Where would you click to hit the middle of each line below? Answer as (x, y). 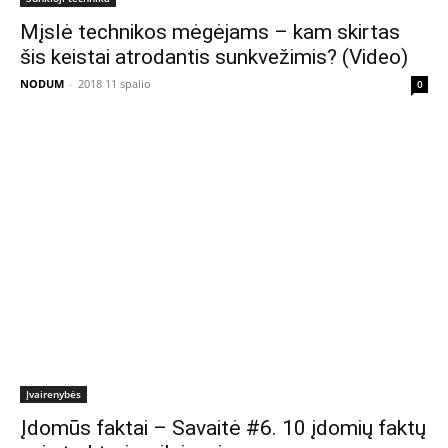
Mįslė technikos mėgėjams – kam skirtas (210, 32)
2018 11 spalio (114, 84)
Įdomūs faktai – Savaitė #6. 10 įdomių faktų (223, 427)
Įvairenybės (53, 393)
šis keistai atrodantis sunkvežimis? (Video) (214, 57)
